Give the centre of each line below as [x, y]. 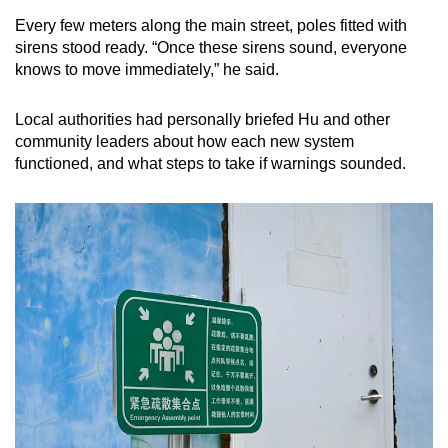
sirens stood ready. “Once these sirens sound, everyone [211, 47]
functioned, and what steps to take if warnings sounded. [210, 163]
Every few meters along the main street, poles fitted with [211, 25]
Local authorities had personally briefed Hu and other [202, 119]
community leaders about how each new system [184, 141]
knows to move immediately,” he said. [149, 69]
